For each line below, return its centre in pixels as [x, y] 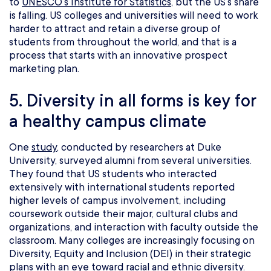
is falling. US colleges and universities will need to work [133, 16]
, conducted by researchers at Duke [139, 148]
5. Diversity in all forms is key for [133, 101]
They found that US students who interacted [113, 174]
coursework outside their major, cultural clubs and [123, 214]
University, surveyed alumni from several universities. [130, 161]
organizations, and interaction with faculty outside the [134, 227]
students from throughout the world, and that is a [123, 42]
